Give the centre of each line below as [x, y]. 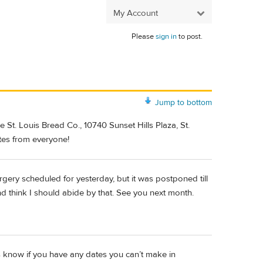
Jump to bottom [183, 102]
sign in [166, 36]
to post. [190, 36]
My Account [136, 13]
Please [144, 36]
